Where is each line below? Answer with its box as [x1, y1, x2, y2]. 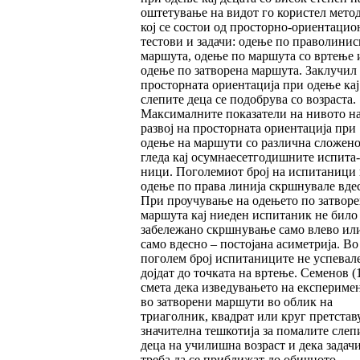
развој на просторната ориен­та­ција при [140, 121, 356, 136]
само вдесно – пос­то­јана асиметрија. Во [140, 237, 358, 252]
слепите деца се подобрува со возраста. [140, 92, 356, 107]
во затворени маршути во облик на [140, 295, 333, 309]
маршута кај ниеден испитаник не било [140, 208, 358, 223]
